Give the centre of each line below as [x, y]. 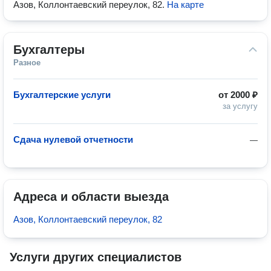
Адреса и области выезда [91, 197]
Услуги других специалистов [96, 257]
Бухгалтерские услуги [62, 95]
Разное [27, 63]
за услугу [240, 106]
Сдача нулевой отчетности [73, 139]
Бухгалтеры [49, 50]
